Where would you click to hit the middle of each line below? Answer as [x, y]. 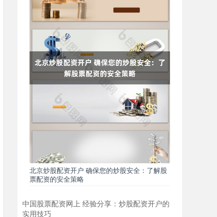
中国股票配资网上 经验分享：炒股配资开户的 [96, 203]
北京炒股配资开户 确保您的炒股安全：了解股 [98, 170]
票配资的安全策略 [57, 178]
